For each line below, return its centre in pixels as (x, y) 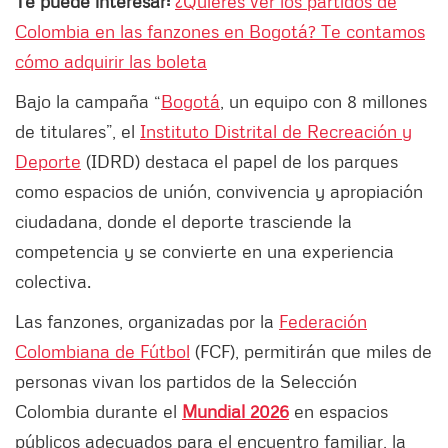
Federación (323, 321)
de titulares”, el (77, 131)
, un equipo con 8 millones (323, 101)
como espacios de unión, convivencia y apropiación (219, 191)
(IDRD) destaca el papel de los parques (239, 161)
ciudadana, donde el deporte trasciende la (183, 221)
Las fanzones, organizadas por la (147, 321)
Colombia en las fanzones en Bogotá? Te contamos (220, 31)
